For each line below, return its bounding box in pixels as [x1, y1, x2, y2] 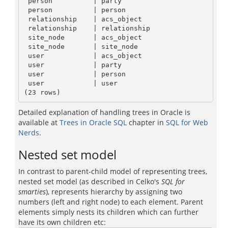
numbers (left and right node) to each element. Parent [18, 197, 203, 207]
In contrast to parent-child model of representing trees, [18, 166, 207, 176]
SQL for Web [166, 118, 208, 127]
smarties [18, 187, 46, 196]
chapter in [127, 118, 166, 127]
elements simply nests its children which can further [18, 207, 198, 217]
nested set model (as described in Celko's [18, 177, 161, 186]
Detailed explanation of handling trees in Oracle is [18, 107, 190, 117]
